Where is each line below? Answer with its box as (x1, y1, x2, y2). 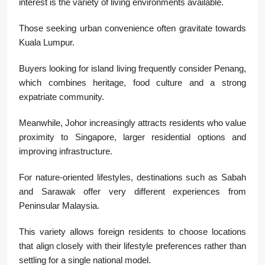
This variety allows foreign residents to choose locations (19, 227, 246, 237)
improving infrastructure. (19, 146, 112, 157)
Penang (214, 63, 244, 74)
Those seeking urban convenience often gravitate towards (19, 23, 246, 34)
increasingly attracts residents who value (87, 118, 246, 128)
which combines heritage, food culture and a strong (19, 77, 246, 88)
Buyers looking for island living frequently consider (19, 63, 214, 74)
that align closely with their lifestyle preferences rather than (19, 241, 246, 251)
